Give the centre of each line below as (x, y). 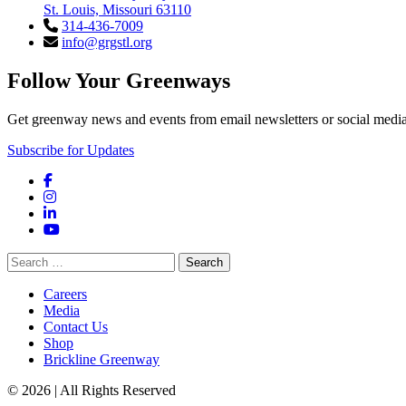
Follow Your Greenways (119, 81)
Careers (65, 295)
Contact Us (76, 327)
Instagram (83, 197)
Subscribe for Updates (71, 150)
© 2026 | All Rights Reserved (92, 391)
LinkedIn (82, 213)
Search (26, 260)
